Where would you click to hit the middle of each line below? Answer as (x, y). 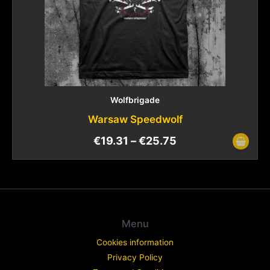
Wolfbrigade (135, 100)
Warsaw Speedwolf (135, 119)
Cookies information (135, 243)
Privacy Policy (135, 258)
